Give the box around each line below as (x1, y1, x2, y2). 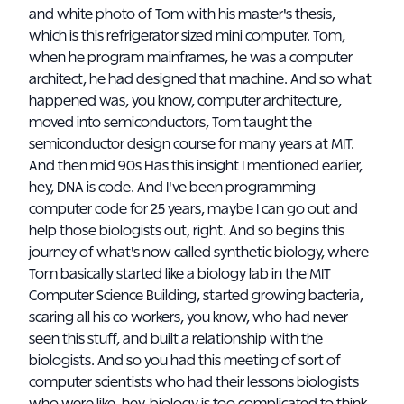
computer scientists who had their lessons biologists (29, 375, 359, 390)
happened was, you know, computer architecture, (29, 94, 342, 108)
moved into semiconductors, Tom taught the (29, 115, 312, 130)
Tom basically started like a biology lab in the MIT (29, 267, 331, 281)
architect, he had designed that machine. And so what (29, 72, 372, 87)
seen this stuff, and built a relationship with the (29, 332, 323, 346)
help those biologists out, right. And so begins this (29, 224, 344, 238)
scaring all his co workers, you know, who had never (29, 310, 348, 325)
